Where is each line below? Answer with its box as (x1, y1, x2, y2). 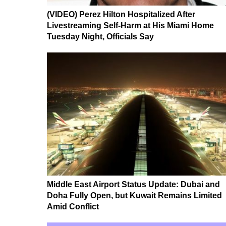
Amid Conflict (47, 202, 99, 211)
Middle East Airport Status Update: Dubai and (47, 180, 220, 189)
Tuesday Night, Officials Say (47, 32, 154, 41)
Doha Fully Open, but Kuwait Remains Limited (47, 191, 222, 200)
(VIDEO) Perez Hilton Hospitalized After (47, 10, 195, 19)
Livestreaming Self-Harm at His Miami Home (47, 21, 214, 30)
